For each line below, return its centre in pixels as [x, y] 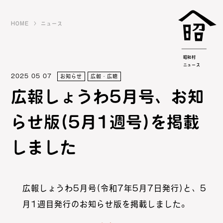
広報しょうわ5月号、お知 [108, 97]
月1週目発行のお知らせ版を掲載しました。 [106, 204]
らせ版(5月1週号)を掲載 [106, 122]
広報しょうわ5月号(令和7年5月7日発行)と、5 [114, 188]
